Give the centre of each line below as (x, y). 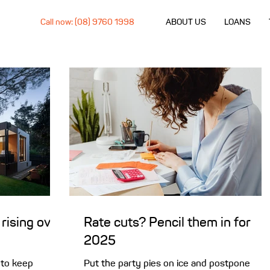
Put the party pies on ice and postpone (167, 263)
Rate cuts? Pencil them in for (167, 222)
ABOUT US (186, 22)
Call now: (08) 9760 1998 (87, 22)
